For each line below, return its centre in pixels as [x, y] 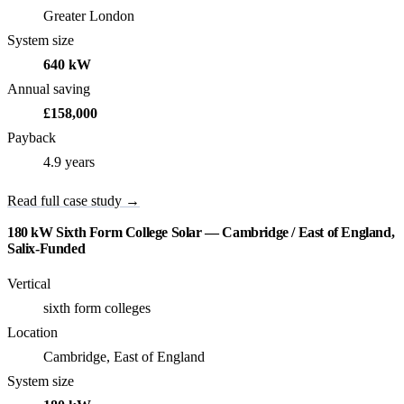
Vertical [29, 284]
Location [32, 333]
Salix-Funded [46, 249]
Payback [32, 138]
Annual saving [49, 89]
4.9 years [69, 162]
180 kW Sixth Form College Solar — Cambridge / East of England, [201, 233]
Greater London [89, 16]
